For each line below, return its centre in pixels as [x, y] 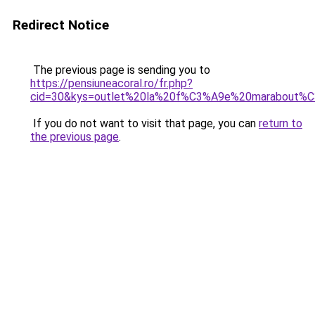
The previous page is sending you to [120, 70]
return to [281, 123]
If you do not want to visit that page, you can [144, 123]
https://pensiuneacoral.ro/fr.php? [111, 83]
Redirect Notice [61, 25]
